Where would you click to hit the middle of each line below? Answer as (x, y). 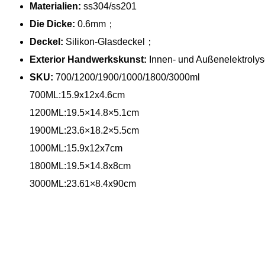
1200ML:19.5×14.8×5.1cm (84, 112)
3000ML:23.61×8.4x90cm (83, 183)
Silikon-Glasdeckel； (110, 41)
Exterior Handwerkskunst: (88, 59)
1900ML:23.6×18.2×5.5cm (84, 130)
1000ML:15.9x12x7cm (76, 148)
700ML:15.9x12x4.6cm (77, 95)
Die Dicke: (54, 24)
